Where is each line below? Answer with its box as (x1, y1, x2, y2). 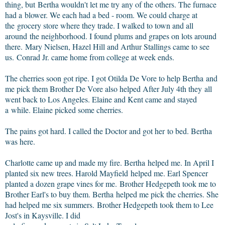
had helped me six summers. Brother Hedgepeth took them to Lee (5, 199, 213, 210)
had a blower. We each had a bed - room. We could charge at (5, 9, 197, 20)
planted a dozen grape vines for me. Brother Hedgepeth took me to (5, 178, 216, 189)
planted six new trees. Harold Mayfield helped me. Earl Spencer (5, 167, 208, 178)
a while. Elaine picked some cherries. (5, 104, 123, 115)
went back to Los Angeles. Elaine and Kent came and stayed (5, 93, 197, 104)
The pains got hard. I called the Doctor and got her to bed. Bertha (5, 125, 212, 136)
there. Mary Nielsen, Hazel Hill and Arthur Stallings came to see (5, 41, 209, 52)
